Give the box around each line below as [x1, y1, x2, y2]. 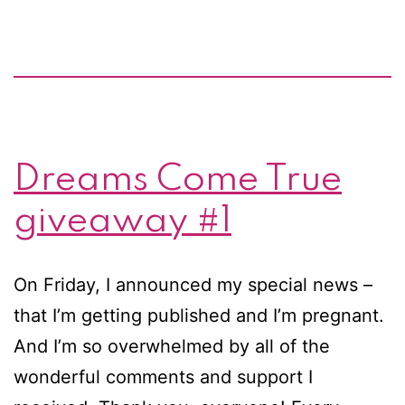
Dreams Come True [14, 161, 342, 198]
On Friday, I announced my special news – [14, 273, 372, 296]
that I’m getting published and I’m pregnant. [14, 304, 384, 326]
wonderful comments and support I [14, 365, 313, 388]
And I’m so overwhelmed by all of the [14, 334, 330, 357]
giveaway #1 [14, 202, 231, 240]
